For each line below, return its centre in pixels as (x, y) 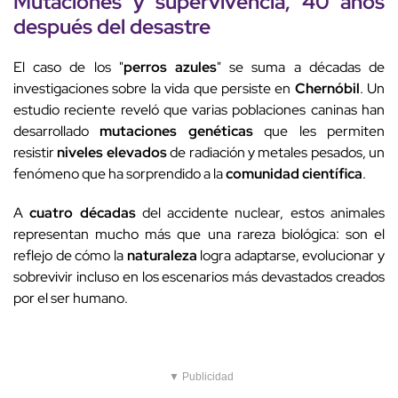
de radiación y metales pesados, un (275, 153)
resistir (36, 153)
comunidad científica (294, 174)
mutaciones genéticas (176, 131)
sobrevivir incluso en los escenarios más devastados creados (199, 277)
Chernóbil (327, 89)
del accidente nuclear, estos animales (260, 213)
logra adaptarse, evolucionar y (291, 256)
